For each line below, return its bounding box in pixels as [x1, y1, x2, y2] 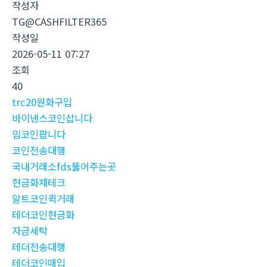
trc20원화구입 [12, 95, 72, 110]
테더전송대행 [12, 240, 66, 254]
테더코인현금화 [12, 207, 74, 222]
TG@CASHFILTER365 [12, 14, 107, 29]
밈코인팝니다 [12, 127, 66, 142]
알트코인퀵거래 [12, 191, 74, 206]
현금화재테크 [12, 175, 66, 190]
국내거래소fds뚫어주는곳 [12, 159, 116, 174]
